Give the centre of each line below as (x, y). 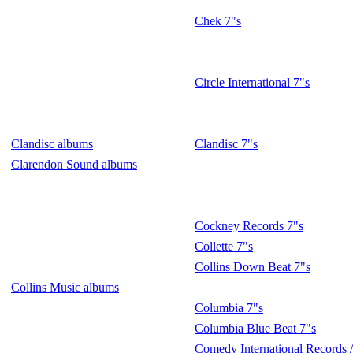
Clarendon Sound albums (74, 164)
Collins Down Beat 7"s (253, 267)
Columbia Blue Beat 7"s (255, 328)
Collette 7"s (224, 246)
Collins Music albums (65, 287)
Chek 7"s (218, 21)
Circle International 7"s (252, 82)
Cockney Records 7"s (249, 226)
